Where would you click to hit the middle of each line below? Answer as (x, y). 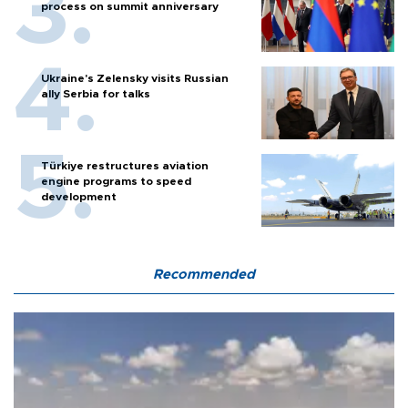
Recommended (204, 275)
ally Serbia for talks (96, 94)
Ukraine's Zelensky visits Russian (135, 79)
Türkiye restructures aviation (125, 166)
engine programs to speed (116, 182)
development (79, 197)
